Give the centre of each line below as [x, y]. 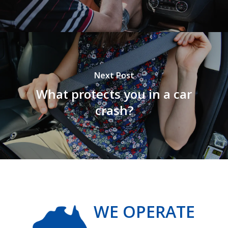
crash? [114, 110]
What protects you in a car [114, 94]
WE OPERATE [145, 211]
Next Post [114, 75]
